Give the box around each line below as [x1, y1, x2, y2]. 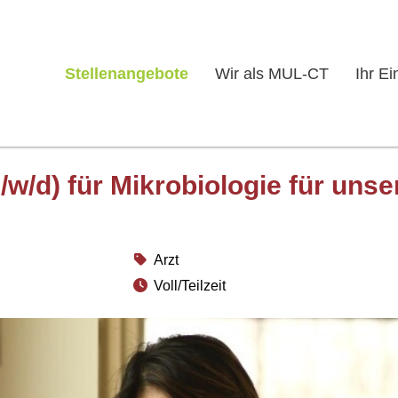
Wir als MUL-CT [215, 64, 330, 83]
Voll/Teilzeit [153, 278, 226, 293]
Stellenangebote [65, 64, 189, 83]
